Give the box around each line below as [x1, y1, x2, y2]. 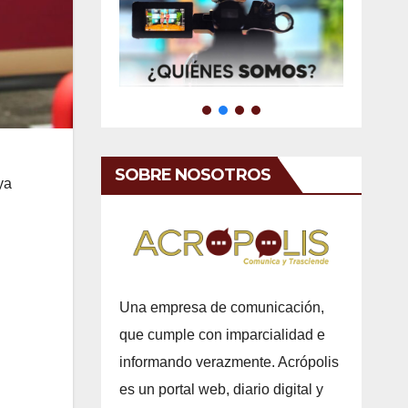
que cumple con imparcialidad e [118, 326, 325, 342]
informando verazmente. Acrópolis [118, 353, 339, 370]
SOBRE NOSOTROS [114, 164, 270, 185]
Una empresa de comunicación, [118, 299, 324, 315]
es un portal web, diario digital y [118, 381, 323, 397]
